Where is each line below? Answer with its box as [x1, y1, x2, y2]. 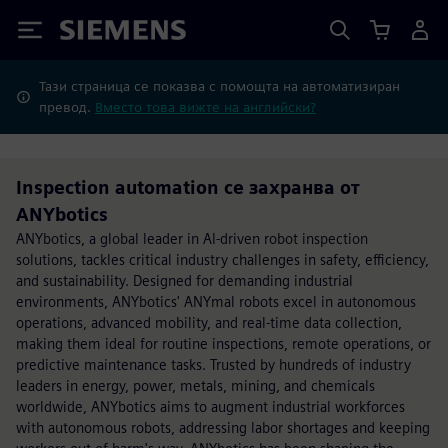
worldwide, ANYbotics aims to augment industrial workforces [16, 398, 405, 415]
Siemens [60, 23, 126, 44]
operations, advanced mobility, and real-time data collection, [16, 314, 402, 331]
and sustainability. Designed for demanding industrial [16, 272, 353, 289]
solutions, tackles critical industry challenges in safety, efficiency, [16, 251, 429, 268]
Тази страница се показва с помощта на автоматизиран [38, 78, 400, 94]
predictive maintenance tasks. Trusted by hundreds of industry [16, 356, 411, 373]
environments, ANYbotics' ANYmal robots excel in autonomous [16, 293, 416, 310]
